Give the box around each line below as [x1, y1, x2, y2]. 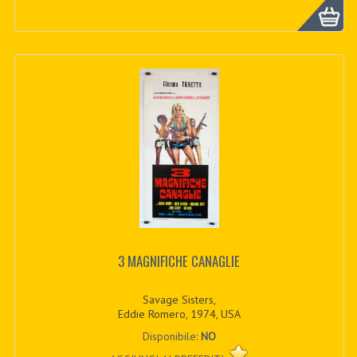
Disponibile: [142, 328, 201, 343]
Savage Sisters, [142, 292, 216, 307]
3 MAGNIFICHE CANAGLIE [118, 251, 241, 272]
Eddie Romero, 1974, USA [117, 306, 241, 321]
